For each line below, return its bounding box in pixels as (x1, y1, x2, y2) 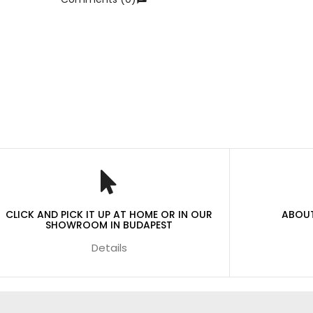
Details (91, 240, 127, 255)
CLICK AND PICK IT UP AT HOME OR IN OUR (6, 208, 213, 221)
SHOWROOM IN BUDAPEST (45, 218, 173, 232)
